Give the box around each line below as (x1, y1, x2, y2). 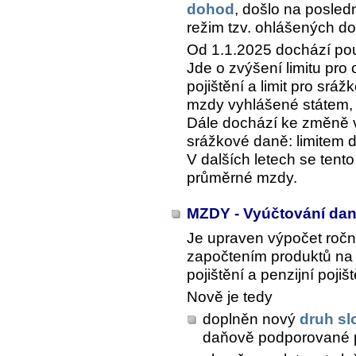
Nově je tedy (187, 288, 273, 306)
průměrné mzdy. (187, 169, 297, 187)
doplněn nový (203, 311, 300, 328)
